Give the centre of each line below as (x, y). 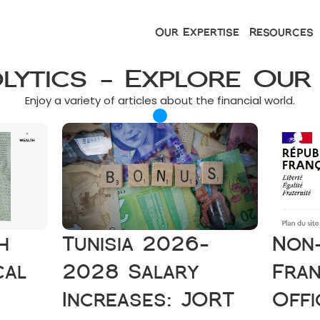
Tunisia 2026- (136, 244)
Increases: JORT (149, 300)
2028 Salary (131, 272)
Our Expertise (197, 32)
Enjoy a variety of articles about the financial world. (160, 100)
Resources (281, 32)
